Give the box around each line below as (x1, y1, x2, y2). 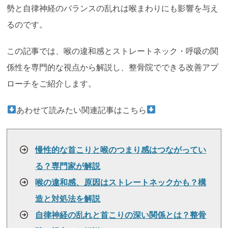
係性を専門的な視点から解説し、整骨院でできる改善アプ (7, 63, 219, 72)
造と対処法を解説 (35, 194, 101, 203)
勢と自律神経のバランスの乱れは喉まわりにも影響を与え (7, 4, 219, 13)
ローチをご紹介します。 (7, 79, 97, 88)
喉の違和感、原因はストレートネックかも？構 (35, 178, 207, 187)
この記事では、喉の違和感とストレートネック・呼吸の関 (7, 46, 219, 55)
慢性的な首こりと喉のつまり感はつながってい (35, 145, 207, 154)
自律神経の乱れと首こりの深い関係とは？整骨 (35, 210, 207, 219)
